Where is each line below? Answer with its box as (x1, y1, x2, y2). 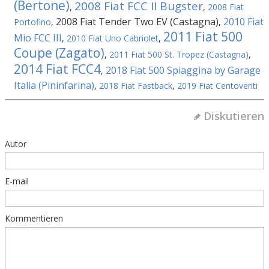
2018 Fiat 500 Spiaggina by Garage (106, 64, 261, 77)
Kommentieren (5, 213, 63, 224)
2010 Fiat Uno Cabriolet (67, 32, 159, 44)
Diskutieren (204, 109, 264, 123)
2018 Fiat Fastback (99, 80, 172, 91)
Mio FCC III (14, 31, 62, 44)
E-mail (5, 175, 29, 187)
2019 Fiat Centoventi (177, 80, 258, 91)
